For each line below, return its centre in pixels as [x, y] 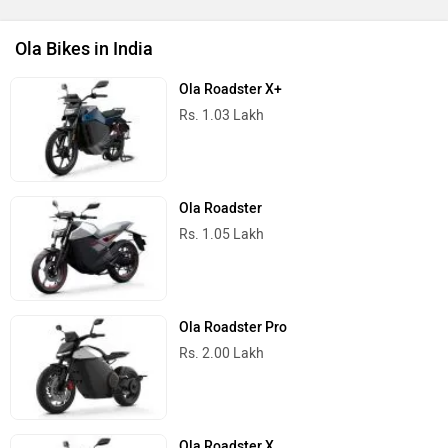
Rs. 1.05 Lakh [222, 234]
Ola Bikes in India [84, 48]
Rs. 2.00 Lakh [222, 354]
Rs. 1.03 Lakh [222, 115]
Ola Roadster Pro [233, 328]
